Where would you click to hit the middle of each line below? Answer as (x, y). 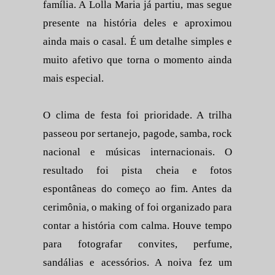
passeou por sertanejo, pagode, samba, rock (137, 134)
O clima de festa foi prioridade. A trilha (137, 115)
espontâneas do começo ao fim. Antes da (137, 189)
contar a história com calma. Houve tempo (137, 226)
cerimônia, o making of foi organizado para (137, 207)
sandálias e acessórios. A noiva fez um (137, 263)
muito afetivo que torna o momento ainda (137, 60)
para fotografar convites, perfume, (137, 244)
